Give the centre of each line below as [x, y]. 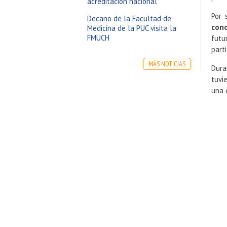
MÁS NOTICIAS [167, 64]
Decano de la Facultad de [129, 18]
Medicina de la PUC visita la [132, 28]
